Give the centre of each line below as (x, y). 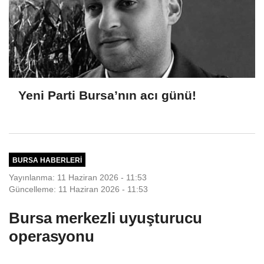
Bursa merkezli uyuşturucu (105, 218)
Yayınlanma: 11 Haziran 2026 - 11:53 (78, 178)
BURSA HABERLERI (47, 160)
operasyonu (52, 237)
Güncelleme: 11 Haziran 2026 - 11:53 (78, 189)
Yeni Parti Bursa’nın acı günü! (107, 95)
